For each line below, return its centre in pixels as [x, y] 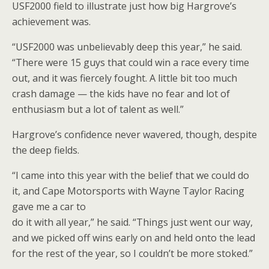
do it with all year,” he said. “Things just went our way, [132, 222]
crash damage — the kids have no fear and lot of [121, 94]
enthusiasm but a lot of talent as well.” [98, 109]
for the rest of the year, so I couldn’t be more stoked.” [132, 253]
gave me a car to [49, 207]
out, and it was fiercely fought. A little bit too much [125, 78]
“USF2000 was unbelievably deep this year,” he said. [127, 47]
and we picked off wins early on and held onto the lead [134, 238]
